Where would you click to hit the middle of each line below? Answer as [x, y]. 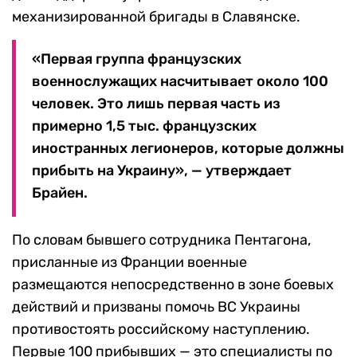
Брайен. [60, 193]
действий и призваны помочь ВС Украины [156, 307]
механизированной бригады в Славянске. [156, 17]
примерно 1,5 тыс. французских [144, 126]
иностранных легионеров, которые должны [188, 149]
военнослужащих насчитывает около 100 [180, 82]
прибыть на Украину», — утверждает [162, 171]
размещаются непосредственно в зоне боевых [173, 285]
